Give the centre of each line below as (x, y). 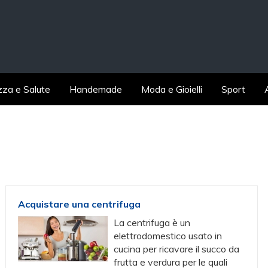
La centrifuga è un (152, 223)
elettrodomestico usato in (168, 236)
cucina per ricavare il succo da (177, 249)
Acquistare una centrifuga (80, 204)
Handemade (96, 89)
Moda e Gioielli (171, 89)
